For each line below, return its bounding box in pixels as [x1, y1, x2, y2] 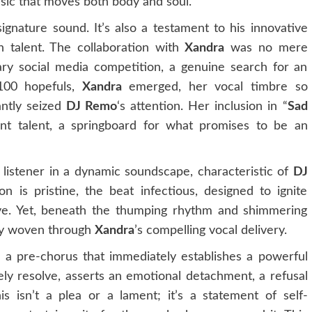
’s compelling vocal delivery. [134, 224, 287, 237]
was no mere [224, 41, 308, 54]
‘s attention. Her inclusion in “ [116, 100, 288, 113]
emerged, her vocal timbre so [121, 80, 308, 93]
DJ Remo [65, 100, 117, 113]
